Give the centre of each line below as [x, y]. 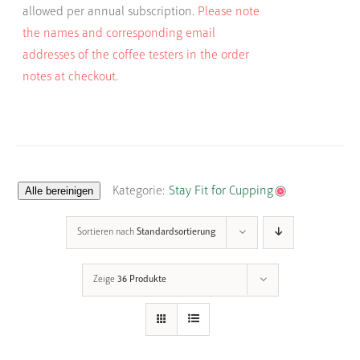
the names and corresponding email [119, 34]
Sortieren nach [107, 232]
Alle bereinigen [59, 190]
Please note [229, 12]
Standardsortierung [176, 232]
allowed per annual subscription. [109, 12]
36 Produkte [141, 279]
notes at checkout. [71, 78]
